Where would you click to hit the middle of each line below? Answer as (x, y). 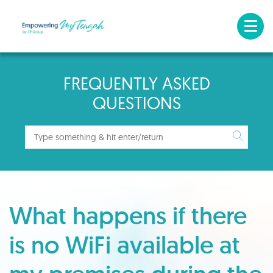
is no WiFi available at (125, 245)
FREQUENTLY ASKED (136, 83)
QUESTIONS (136, 103)
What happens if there (128, 215)
